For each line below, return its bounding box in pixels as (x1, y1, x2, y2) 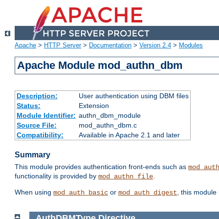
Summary (15, 151, 50, 159)
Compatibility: (16, 131, 64, 139)
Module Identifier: (16, 111, 76, 120)
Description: (16, 92, 58, 100)
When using (15, 188, 53, 197)
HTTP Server (44, 42, 81, 49)
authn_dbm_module (78, 111, 141, 120)
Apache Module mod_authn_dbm (17, 59, 183, 72)
